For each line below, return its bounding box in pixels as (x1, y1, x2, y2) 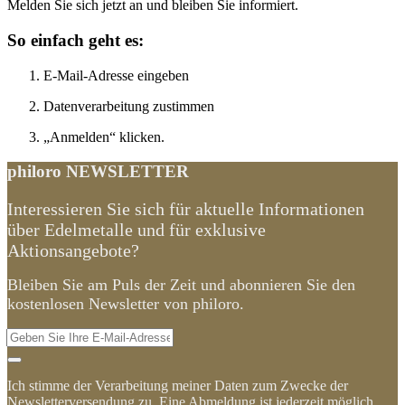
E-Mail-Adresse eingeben (43, 67, 189, 83)
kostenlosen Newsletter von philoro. (7, 295, 244, 314)
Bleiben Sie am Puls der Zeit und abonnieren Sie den (7, 276, 355, 295)
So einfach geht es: (7, 30, 144, 50)
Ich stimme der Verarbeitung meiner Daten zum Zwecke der (7, 378, 348, 394)
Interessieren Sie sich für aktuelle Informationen (7, 199, 364, 220)
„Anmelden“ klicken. (43, 128, 165, 145)
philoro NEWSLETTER (7, 162, 189, 182)
